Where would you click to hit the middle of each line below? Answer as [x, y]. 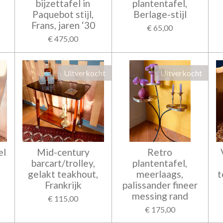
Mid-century [63, 152]
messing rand [160, 196]
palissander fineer [160, 185]
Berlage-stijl [160, 14]
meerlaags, [160, 174]
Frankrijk [63, 185]
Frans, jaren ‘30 [63, 25]
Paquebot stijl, [63, 14]
